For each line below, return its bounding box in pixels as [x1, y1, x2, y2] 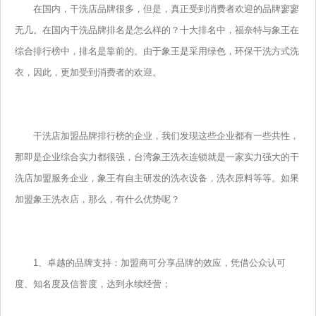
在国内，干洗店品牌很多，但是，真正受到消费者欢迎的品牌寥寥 [15, 4, 299, 15]
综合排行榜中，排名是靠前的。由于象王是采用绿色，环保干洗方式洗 [15, 46, 299, 57]
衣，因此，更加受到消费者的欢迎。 [15, 67, 162, 78]
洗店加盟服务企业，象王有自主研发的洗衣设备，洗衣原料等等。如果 [15, 173, 299, 184]
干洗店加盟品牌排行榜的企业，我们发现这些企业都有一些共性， [15, 130, 299, 142]
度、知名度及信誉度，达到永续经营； [15, 279, 171, 290]
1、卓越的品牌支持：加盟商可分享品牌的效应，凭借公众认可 [15, 257, 286, 269]
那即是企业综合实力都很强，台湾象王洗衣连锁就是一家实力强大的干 [15, 152, 299, 163]
